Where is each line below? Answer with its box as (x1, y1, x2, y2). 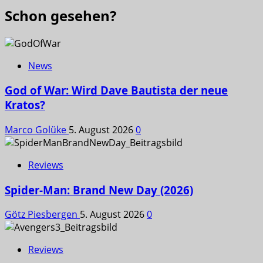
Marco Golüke (5, 123, 69, 136)
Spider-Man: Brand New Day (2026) (5, 182, 193, 197)
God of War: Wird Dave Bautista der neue (5, 83, 228, 98)
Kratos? (5, 97, 45, 113)
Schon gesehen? (5, 5, 116, 25)
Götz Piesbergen (5, 208, 80, 221)
